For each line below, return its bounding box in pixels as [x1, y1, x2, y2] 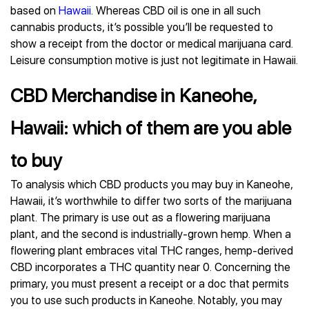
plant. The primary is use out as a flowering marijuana [10, 211, 270, 224]
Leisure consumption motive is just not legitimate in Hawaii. [10, 54, 298, 67]
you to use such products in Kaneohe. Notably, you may [10, 294, 282, 307]
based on [10, 4, 59, 17]
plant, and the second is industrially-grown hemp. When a [10, 228, 291, 241]
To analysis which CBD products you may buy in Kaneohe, [10, 178, 293, 191]
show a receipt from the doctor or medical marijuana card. [10, 37, 293, 50]
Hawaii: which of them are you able [10, 117, 291, 139]
